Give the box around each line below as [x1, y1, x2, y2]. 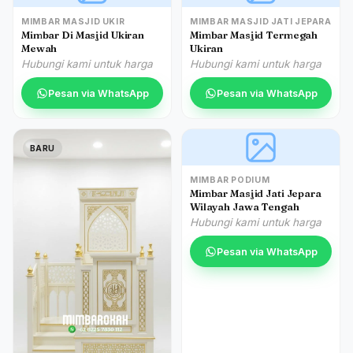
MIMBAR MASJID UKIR [21, 17, 125, 27]
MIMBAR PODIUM [190, 175, 270, 185]
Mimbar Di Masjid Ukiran [21, 28, 144, 41]
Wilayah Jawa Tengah [190, 200, 299, 213]
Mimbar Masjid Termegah [190, 28, 318, 41]
